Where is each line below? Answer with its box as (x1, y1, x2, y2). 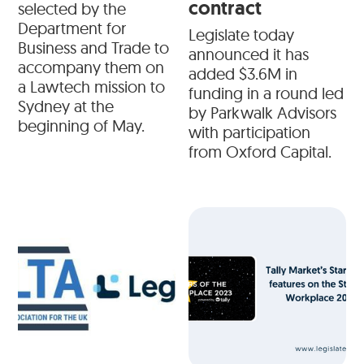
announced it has (188, 44, 309, 65)
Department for (18, 18, 127, 39)
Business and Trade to (18, 37, 170, 58)
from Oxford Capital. (188, 141, 331, 162)
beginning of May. (18, 115, 145, 136)
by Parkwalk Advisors (188, 102, 336, 123)
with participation (188, 122, 310, 143)
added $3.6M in (188, 63, 297, 84)
